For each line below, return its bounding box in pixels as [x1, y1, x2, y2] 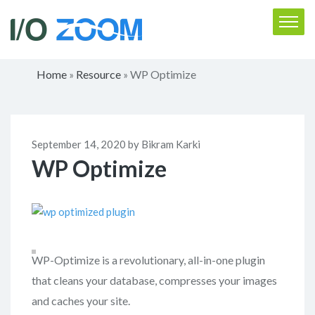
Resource [76, 67, 121, 81]
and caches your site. [32, 294, 130, 308]
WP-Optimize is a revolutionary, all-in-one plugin [32, 253, 265, 267]
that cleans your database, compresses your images [32, 274, 277, 288]
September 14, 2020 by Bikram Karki [32, 138, 200, 150]
